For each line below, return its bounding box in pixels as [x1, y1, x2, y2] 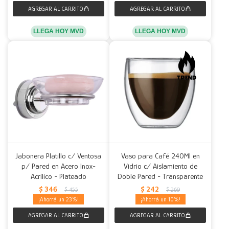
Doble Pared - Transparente [118, 172, 203, 180]
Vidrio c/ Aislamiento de [123, 162, 197, 170]
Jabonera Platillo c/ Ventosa [16, 151, 101, 160]
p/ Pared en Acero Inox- [21, 162, 96, 170]
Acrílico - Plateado [31, 172, 86, 180]
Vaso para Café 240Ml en [121, 151, 200, 160]
